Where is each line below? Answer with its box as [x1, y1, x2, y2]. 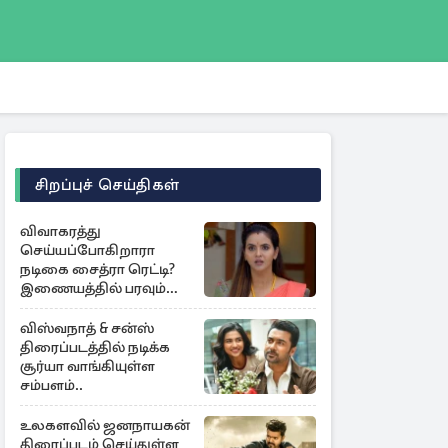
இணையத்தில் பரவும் [20, 279, 166, 297]
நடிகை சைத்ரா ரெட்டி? [20, 260, 175, 278]
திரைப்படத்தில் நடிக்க [20, 338, 170, 356]
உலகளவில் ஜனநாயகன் [20, 416, 190, 434]
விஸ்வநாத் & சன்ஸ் [20, 319, 154, 337]
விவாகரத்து [20, 222, 101, 240]
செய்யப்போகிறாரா [20, 241, 155, 259]
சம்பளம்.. [20, 376, 83, 394]
